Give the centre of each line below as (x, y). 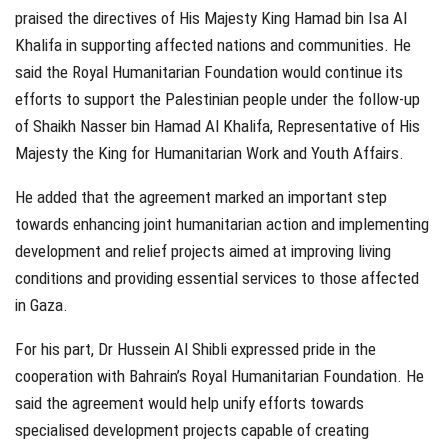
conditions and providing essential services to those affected (217, 278)
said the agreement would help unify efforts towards (189, 403)
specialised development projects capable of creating (192, 430)
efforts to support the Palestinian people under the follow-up (217, 99)
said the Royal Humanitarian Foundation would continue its (209, 72)
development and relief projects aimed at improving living (203, 251)
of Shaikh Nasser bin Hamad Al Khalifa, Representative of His (217, 126)
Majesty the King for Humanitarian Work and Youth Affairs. (209, 153)
